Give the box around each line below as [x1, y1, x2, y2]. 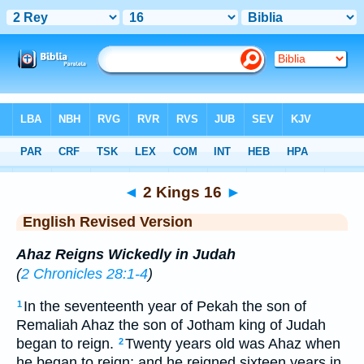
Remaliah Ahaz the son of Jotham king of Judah [16, 317, 326, 334]
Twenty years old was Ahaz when [125, 336, 340, 353]
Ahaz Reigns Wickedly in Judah [16, 245, 236, 262]
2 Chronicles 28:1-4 [21, 265, 148, 282]
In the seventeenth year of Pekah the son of [24, 298, 306, 315]
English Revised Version [23, 214, 193, 230]
